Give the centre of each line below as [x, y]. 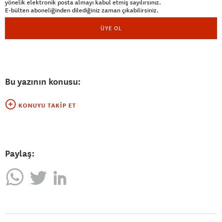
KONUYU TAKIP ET [47, 105]
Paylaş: [20, 153]
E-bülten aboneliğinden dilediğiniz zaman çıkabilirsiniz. [82, 10]
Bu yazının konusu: [43, 81]
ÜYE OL [111, 28]
